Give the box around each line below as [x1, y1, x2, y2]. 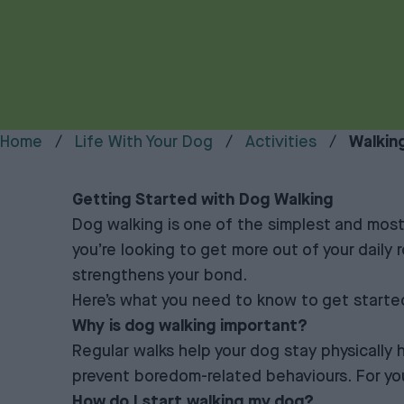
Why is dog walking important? [72, 318, 308, 335]
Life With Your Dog [75, 134, 213, 151]
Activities [245, 134, 317, 151]
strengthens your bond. [72, 268, 247, 284]
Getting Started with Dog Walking [72, 192, 333, 208]
